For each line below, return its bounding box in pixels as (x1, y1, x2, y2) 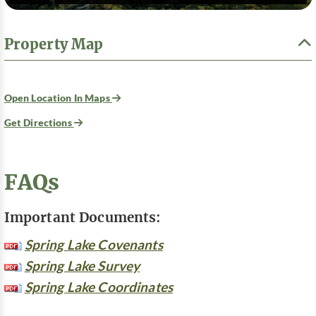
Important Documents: (4, 208, 161, 226)
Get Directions (4, 117, 74, 128)
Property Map (4, 35, 104, 54)
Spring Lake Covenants (24, 236, 163, 252)
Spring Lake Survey (24, 257, 140, 273)
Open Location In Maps (4, 92, 112, 104)
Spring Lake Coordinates (24, 279, 174, 294)
